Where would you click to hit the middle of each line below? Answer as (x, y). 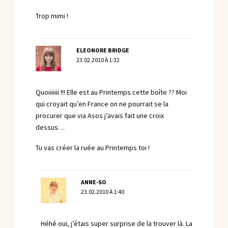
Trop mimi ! (52, 16)
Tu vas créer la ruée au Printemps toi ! (93, 148)
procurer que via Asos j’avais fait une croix (100, 116)
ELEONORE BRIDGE (103, 51)
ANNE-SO (94, 182)
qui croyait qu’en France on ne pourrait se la (102, 104)
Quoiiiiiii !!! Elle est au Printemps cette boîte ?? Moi (111, 92)
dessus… (50, 127)
